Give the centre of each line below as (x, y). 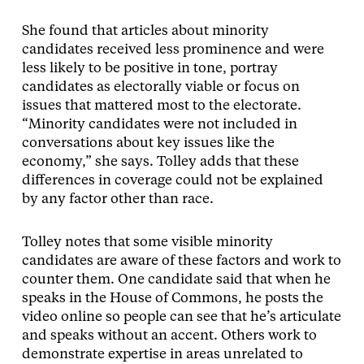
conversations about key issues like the (148, 143)
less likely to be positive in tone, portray (149, 68)
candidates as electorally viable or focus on (160, 87)
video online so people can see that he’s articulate (181, 317)
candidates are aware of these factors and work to (181, 261)
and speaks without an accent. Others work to (169, 336)
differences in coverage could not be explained (172, 180)
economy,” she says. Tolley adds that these (160, 162)
